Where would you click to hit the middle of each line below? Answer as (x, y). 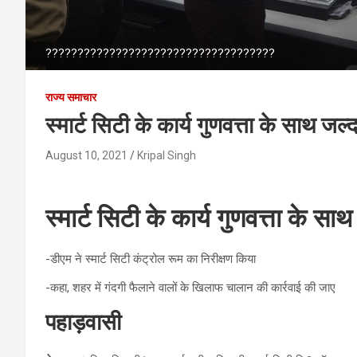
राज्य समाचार (71, 97)
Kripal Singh (167, 155)
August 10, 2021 (86, 155)
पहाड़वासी (83, 322)
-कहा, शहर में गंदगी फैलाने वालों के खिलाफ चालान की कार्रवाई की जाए (190, 287)
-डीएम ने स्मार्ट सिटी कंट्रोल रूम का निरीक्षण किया (151, 259)
